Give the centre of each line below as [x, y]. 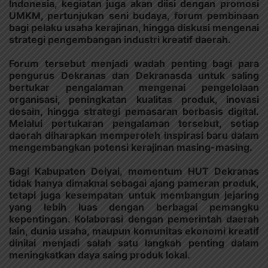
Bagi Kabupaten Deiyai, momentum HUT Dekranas [134, 171]
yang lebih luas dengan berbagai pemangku [134, 207]
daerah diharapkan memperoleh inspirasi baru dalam [134, 135]
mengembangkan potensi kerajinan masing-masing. [131, 147]
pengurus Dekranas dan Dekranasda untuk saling [134, 76]
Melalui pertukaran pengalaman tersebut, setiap [134, 124]
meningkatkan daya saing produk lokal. [100, 255]
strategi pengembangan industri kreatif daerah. [120, 40]
